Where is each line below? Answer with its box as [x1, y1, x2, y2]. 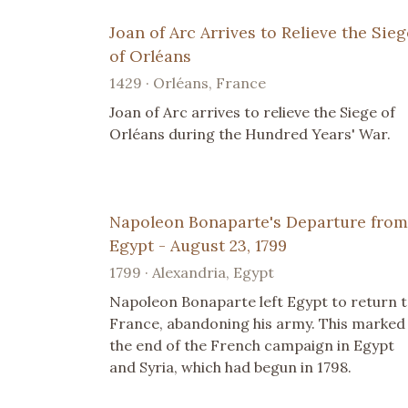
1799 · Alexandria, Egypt [109, 263, 274, 282]
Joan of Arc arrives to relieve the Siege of [109, 103, 395, 122]
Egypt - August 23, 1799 [109, 235, 287, 257]
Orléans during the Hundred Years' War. [109, 125, 391, 144]
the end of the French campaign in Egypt [109, 336, 394, 355]
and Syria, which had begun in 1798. [109, 358, 352, 377]
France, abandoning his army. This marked [109, 314, 405, 333]
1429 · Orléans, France [109, 74, 266, 93]
